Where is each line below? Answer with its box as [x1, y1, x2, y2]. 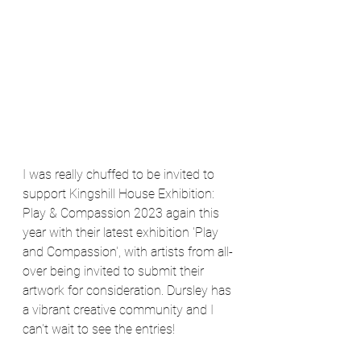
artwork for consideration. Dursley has [23, 283, 234, 299]
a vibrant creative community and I [23, 302, 217, 318]
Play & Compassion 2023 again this [23, 205, 222, 222]
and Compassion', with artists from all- [23, 244, 233, 260]
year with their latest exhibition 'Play [23, 225, 222, 241]
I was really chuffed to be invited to [23, 167, 218, 183]
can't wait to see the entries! [23, 322, 175, 338]
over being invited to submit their [23, 263, 207, 280]
